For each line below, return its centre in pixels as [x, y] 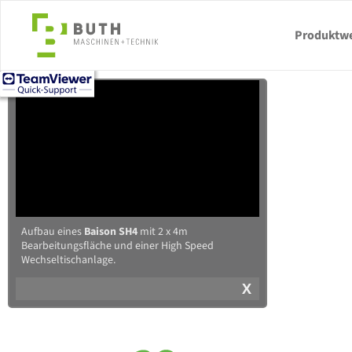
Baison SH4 [111, 232]
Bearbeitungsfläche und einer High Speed [117, 246]
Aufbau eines [53, 232]
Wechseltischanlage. [68, 260]
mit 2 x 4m [163, 232]
